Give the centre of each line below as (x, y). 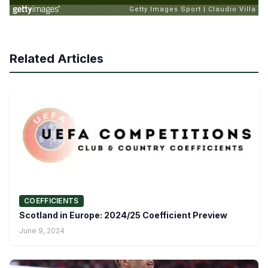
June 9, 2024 (42, 230)
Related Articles (57, 58)
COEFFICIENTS (51, 200)
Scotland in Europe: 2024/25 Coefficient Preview (123, 215)
